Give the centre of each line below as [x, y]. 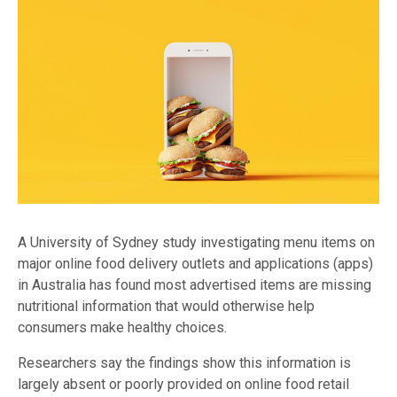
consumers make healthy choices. [122, 328]
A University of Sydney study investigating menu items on [196, 243]
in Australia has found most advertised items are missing [195, 285]
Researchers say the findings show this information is [184, 363]
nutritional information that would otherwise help [166, 307]
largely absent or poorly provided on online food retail [183, 385]
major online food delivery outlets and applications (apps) [195, 264]
